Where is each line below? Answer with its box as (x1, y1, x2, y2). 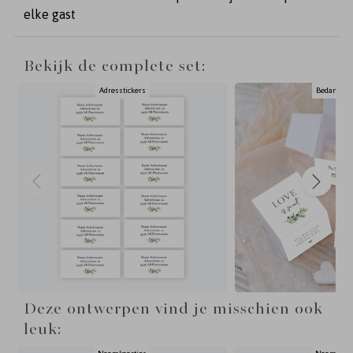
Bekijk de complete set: (24, 57, 206, 76)
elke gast (24, 7, 76, 21)
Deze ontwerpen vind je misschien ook (24, 299, 323, 318)
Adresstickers (98, 86, 146, 95)
